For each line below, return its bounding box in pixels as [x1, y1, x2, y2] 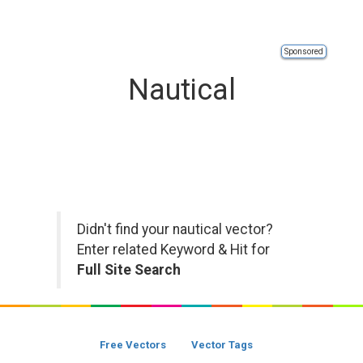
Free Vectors [100, 339, 166, 351]
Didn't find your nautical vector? [77, 221, 273, 237]
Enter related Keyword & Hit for [77, 241, 270, 258]
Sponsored [284, 47, 323, 56]
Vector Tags [191, 339, 253, 351]
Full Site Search [77, 262, 181, 278]
